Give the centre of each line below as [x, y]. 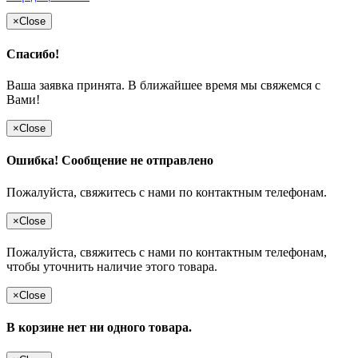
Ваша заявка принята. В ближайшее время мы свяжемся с [163, 85]
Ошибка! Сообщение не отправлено [110, 161]
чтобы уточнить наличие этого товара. [112, 266]
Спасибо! [33, 54]
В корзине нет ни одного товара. [99, 327]
